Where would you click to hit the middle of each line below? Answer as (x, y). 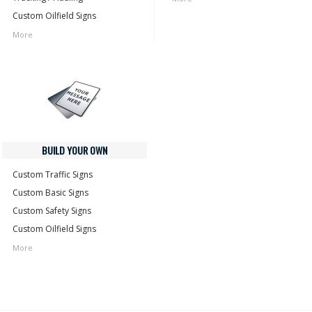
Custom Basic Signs (50, 193)
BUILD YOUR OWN (75, 150)
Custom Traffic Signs (53, 174)
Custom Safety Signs (52, 211)
